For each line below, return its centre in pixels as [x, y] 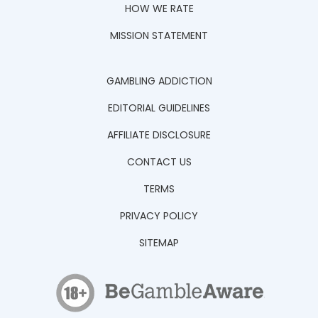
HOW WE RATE [159, 9]
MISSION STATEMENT [159, 36]
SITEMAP [159, 243]
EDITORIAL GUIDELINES [159, 108]
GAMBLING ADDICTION [159, 81]
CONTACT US [159, 162]
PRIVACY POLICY [159, 216]
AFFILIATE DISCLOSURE [159, 135]
